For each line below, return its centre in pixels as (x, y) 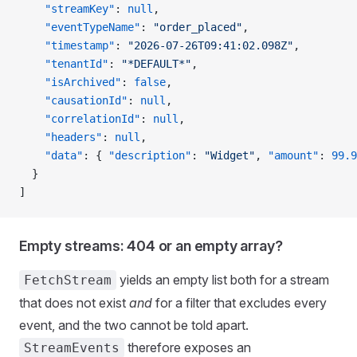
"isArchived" (70, 82)
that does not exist (74, 302)
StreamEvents (72, 347)
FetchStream (68, 280)
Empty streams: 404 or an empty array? (151, 245)
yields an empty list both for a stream (223, 279)
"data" (51, 155)
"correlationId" (80, 118)
